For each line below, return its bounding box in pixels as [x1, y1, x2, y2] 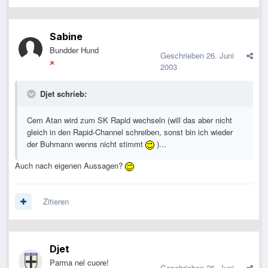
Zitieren [43, 196, 69, 208]
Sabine [50, 31, 83, 43]
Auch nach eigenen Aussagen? [15, 160, 125, 172]
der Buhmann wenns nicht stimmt [27, 138, 145, 150]
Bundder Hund [50, 44, 99, 56]
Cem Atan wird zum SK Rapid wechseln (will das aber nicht [27, 114, 232, 126]
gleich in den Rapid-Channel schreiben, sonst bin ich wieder [27, 126, 233, 138]
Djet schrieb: [38, 88, 87, 100]
